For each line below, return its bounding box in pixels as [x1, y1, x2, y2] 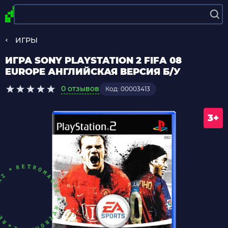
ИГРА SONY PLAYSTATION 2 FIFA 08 [5, 55, 182, 66]
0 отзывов [61, 84, 99, 93]
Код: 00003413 [105, 85, 150, 93]
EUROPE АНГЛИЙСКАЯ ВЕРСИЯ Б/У [5, 66, 181, 77]
